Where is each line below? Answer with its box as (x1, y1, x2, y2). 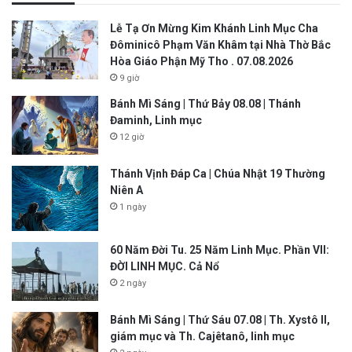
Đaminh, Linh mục (110, 114, 202, 127)
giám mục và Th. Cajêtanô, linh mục (110, 329, 295, 343)
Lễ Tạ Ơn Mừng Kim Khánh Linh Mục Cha (110, 22, 318, 35)
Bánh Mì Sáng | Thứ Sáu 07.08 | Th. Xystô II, (110, 313, 330, 326)
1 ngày (119, 202, 146, 213)
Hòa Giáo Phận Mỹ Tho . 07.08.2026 (110, 55, 293, 68)
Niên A (110, 184, 143, 197)
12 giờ (119, 132, 144, 143)
